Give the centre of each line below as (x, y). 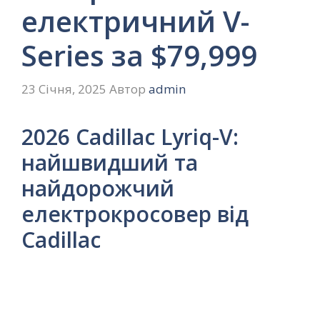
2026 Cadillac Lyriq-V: (130, 137)
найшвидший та (110, 163)
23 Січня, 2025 (64, 89)
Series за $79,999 (139, 55)
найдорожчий (98, 189)
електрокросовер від (135, 214)
